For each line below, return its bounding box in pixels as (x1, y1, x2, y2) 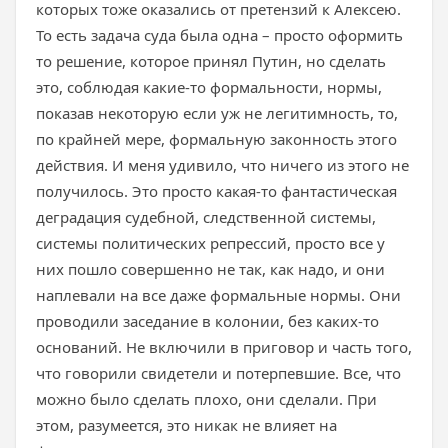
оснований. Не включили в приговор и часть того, (36, 337, 412, 357)
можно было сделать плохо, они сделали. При (36, 389, 377, 409)
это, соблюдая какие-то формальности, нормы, (36, 77, 382, 97)
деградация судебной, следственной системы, (36, 207, 376, 227)
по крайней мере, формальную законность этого (36, 129, 397, 149)
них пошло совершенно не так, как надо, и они (36, 259, 385, 279)
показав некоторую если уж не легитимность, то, (36, 103, 398, 123)
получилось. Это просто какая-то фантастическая (36, 181, 397, 201)
